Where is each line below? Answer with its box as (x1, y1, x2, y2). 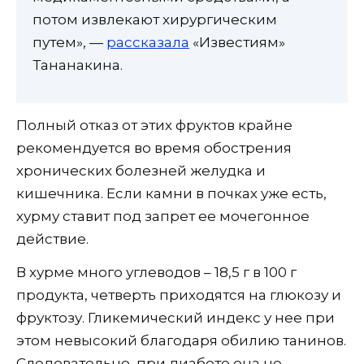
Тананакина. (32, 57, 123, 74)
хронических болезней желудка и (16, 162, 266, 179)
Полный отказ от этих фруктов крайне (16, 116, 292, 133)
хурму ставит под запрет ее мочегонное (16, 207, 310, 224)
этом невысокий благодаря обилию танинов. (16, 331, 346, 349)
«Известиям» (189, 34, 285, 51)
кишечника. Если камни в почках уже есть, (16, 184, 327, 201)
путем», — (32, 34, 106, 51)
